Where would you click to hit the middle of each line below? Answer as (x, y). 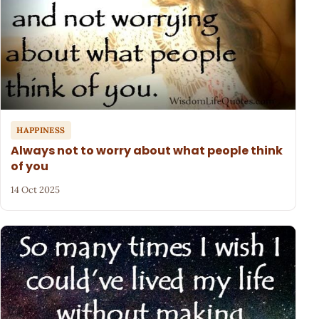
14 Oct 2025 (36, 190)
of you (30, 167)
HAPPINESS (41, 130)
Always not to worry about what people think (147, 151)
